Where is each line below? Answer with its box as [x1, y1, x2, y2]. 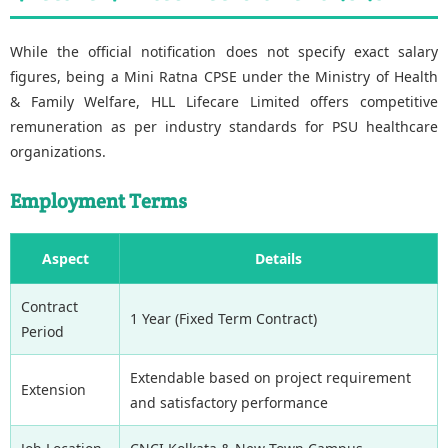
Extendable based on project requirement [130, 367, 411, 387]
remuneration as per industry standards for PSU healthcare [10, 116, 438, 136]
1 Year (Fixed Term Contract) [130, 308, 317, 328]
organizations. [10, 141, 106, 161]
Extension [21, 379, 86, 399]
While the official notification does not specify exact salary [10, 41, 438, 61]
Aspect [41, 248, 89, 268]
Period [21, 321, 64, 341]
